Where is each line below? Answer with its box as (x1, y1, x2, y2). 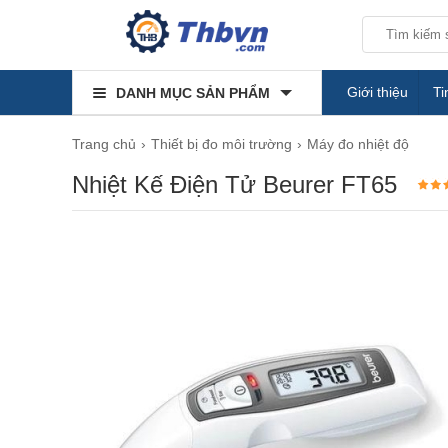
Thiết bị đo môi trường (151, 136, 292, 152)
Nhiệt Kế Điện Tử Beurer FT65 (72, 171, 397, 198)
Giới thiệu (347, 84, 408, 100)
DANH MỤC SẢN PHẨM (116, 85, 270, 101)
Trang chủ (72, 136, 136, 152)
